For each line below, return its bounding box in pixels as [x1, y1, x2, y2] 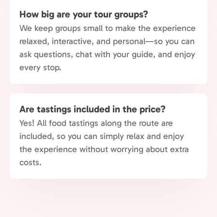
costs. [19, 157, 42, 168]
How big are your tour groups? [19, 8, 148, 20]
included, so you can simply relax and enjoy [19, 131, 184, 141]
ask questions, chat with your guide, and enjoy [19, 49, 195, 60]
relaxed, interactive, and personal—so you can [19, 36, 195, 46]
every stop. [19, 62, 62, 73]
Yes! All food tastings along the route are [19, 118, 173, 128]
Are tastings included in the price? [19, 103, 166, 115]
